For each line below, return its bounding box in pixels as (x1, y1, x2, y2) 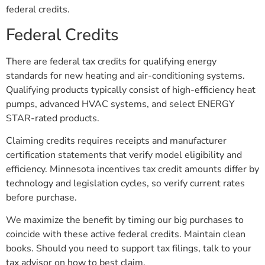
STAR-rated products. (6, 111, 99, 125)
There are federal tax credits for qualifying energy (6, 54, 216, 68)
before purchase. (6, 190, 77, 204)
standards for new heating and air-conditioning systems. (6, 69, 245, 82)
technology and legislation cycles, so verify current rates (6, 176, 245, 190)
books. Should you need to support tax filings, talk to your (6, 242, 251, 256)
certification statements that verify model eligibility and (6, 148, 242, 161)
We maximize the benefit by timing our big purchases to (6, 214, 244, 227)
